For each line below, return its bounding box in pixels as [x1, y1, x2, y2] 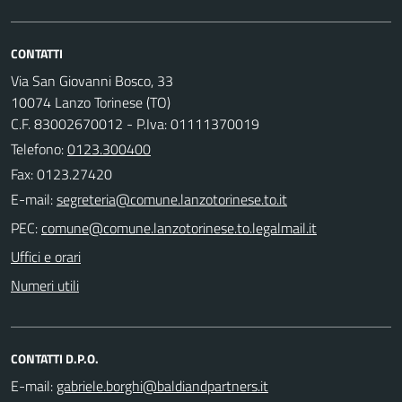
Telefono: [11, 137, 67, 160]
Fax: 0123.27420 [11, 162, 112, 185]
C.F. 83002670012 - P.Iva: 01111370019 [11, 112, 259, 135]
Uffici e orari [11, 245, 81, 267]
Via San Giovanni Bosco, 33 [11, 69, 173, 92]
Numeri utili [11, 274, 79, 296]
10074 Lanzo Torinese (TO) [11, 91, 170, 113]
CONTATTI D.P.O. [11, 348, 99, 368]
